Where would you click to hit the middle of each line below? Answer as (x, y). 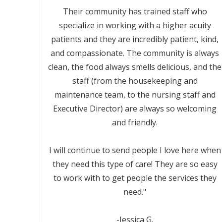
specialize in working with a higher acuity (135, 25)
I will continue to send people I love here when (135, 150)
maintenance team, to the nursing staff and (135, 95)
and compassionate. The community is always (135, 53)
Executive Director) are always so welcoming (135, 109)
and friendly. (135, 122)
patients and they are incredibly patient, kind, (135, 39)
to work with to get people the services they (135, 178)
